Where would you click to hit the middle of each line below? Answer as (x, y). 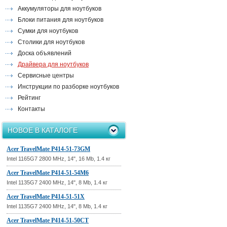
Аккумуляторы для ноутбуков (60, 9)
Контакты (31, 109)
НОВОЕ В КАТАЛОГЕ (43, 130)
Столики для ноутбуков (51, 42)
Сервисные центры (46, 75)
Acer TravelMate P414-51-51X (46, 197)
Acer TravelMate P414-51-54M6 (48, 173)
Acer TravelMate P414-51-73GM (48, 149)
